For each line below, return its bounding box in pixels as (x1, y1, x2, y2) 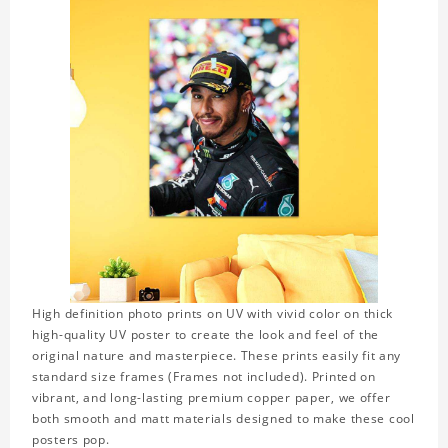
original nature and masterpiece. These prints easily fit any (32, 347, 402, 365)
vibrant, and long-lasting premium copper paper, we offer (32, 389, 391, 407)
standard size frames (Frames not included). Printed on (32, 368, 376, 386)
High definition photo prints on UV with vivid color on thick (32, 305, 394, 323)
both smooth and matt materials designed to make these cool (32, 410, 415, 428)
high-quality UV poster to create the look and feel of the (32, 326, 380, 344)
